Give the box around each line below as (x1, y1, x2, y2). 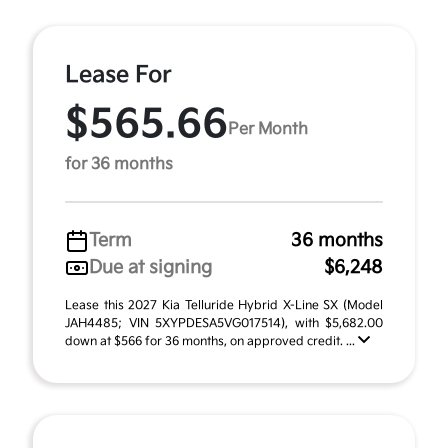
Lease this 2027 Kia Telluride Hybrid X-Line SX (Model (65, 298, 383, 313)
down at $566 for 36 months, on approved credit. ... (65, 334, 358, 349)
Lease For (65, 61, 172, 89)
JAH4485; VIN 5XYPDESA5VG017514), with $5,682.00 (65, 316, 383, 331)
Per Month (228, 119, 308, 139)
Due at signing (89, 257, 212, 278)
